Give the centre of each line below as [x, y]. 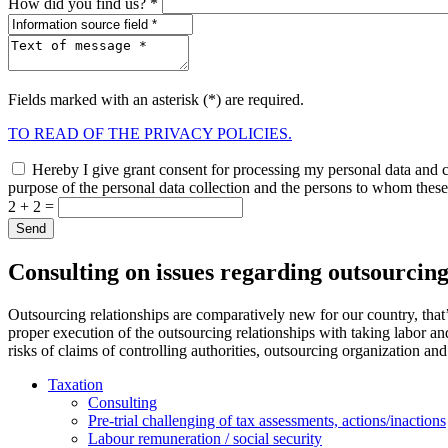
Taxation [75, 384]
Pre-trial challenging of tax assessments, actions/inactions [267, 420]
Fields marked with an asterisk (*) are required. [156, 99]
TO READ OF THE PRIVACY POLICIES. [150, 133]
